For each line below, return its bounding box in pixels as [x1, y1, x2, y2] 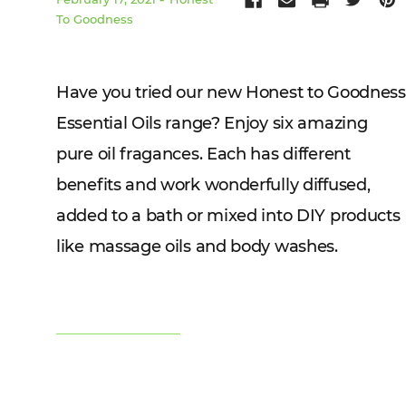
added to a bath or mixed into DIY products [56, 205, 401, 226]
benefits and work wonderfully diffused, [56, 174, 371, 195]
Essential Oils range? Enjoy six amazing [56, 112, 368, 133]
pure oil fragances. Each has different [56, 143, 351, 164]
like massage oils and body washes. [56, 236, 338, 256]
